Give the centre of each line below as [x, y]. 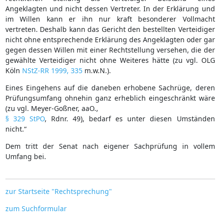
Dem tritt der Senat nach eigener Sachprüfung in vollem [110, 146]
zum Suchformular [36, 208]
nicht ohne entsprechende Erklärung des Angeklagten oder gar [110, 39]
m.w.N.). [96, 70]
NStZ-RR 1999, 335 [52, 70]
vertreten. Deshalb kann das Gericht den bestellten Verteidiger [110, 29]
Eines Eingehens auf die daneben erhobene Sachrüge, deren [110, 87]
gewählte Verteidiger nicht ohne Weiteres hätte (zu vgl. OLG [110, 60]
